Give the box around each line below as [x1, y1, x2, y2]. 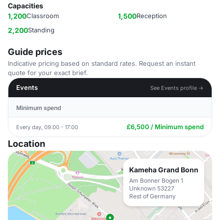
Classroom [27, 12, 59, 20]
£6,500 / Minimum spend [127, 123, 204, 131]
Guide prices [8, 47, 62, 57]
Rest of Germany [129, 192, 176, 200]
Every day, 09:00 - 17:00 [16, 123, 78, 131]
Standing [28, 26, 55, 34]
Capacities [8, 1, 43, 10]
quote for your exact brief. [8, 69, 88, 77]
